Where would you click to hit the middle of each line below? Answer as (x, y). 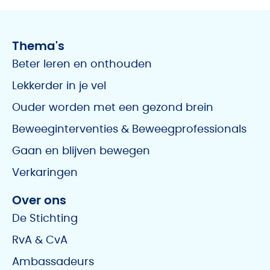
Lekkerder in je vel (59, 86)
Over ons (39, 201)
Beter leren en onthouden (82, 65)
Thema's (38, 47)
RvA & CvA (40, 241)
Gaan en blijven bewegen (81, 152)
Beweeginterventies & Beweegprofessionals (129, 130)
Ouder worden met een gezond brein (113, 108)
